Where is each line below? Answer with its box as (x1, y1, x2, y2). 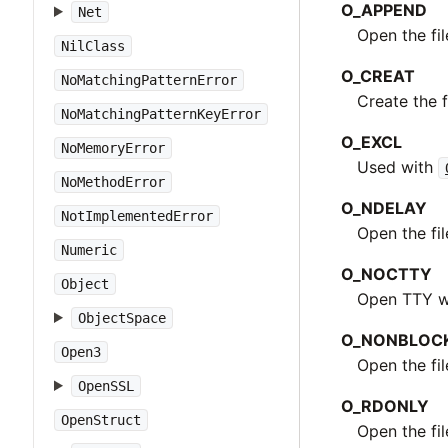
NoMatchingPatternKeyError (61, 106, 261, 122)
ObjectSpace (77, 310, 166, 326)
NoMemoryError (61, 140, 165, 156)
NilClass (61, 38, 125, 54)
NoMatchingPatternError (61, 72, 237, 88)
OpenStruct (61, 412, 141, 428)
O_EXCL (341, 131, 403, 152)
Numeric (61, 242, 117, 258)
